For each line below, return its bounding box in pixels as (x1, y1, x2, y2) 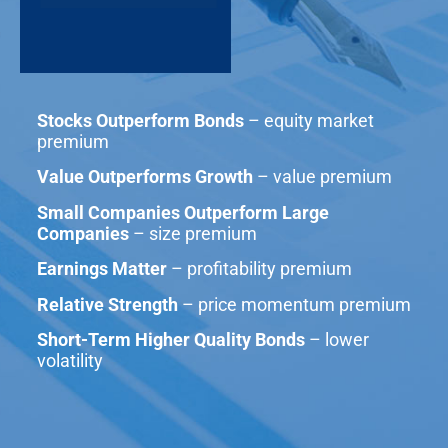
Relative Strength (37, 293, 178, 315)
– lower (305, 329, 369, 351)
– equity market (244, 110, 374, 132)
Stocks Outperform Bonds (37, 110, 244, 132)
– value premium (253, 166, 392, 188)
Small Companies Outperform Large (37, 201, 329, 223)
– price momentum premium (178, 293, 411, 315)
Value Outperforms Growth (37, 166, 253, 188)
